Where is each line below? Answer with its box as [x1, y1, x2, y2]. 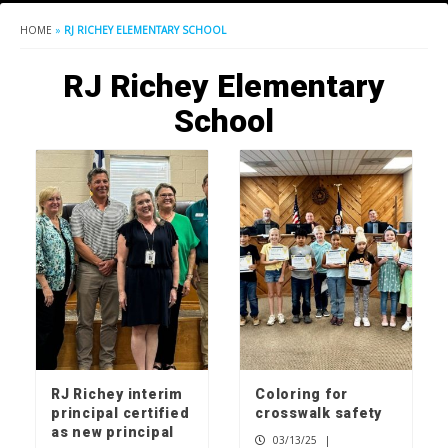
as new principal [51, 424, 174, 441]
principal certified [51, 405, 190, 422]
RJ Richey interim [51, 386, 183, 403]
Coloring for [255, 386, 348, 403]
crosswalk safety [255, 405, 382, 422]
